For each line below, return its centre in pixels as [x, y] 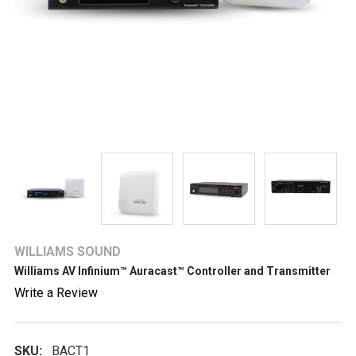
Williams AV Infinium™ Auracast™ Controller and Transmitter [172, 271]
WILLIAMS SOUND [68, 252]
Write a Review [56, 293]
